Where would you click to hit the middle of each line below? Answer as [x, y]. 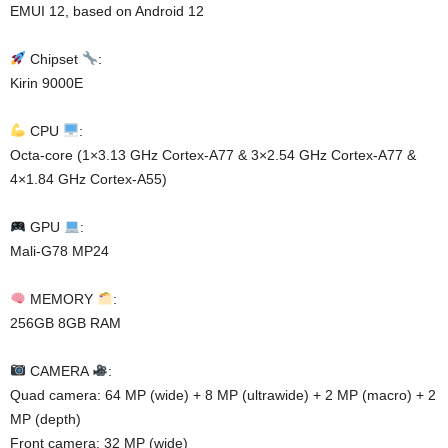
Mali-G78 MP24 [59, 251]
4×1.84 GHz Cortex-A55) [88, 179]
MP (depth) [45, 419]
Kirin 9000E [46, 83]
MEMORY [61, 299]
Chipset [53, 59]
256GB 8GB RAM [65, 323]
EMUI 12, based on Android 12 [107, 11]
